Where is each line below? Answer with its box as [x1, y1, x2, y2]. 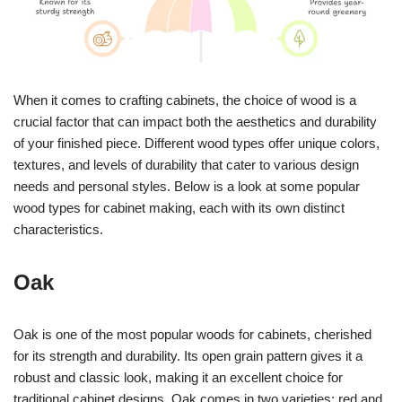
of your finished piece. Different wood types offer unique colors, [13, 135, 380, 151]
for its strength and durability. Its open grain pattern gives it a [13, 347, 363, 363]
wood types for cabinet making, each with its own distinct [13, 199, 345, 215]
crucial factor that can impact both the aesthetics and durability [13, 113, 377, 129]
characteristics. [13, 221, 103, 237]
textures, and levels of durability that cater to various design [13, 156, 359, 172]
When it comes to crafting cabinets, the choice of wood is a [13, 92, 356, 108]
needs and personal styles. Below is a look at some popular [13, 178, 360, 194]
